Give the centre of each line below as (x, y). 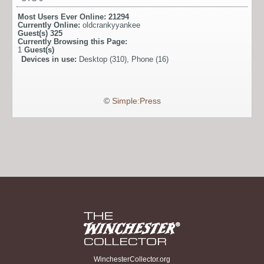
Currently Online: (50, 25)
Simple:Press (136, 101)
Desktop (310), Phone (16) (124, 60)
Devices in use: (50, 60)
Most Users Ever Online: (63, 17)
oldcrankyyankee (111, 25)
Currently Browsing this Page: (72, 42)
